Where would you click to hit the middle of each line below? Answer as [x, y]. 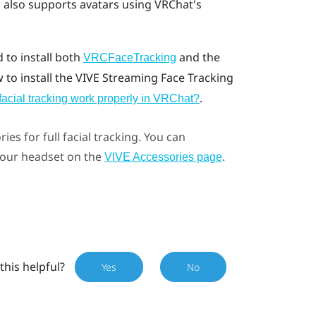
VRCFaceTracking [129, 58]
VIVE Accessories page [163, 157]
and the [198, 57]
